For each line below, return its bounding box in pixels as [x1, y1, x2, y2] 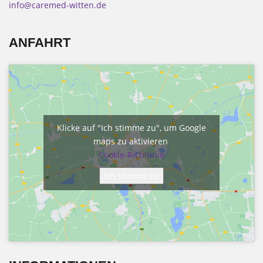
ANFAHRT [9, 35, 70, 50]
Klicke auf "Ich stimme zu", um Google [57, 122, 206, 134]
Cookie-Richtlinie [99, 149, 164, 161]
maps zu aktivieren [93, 136, 170, 147]
